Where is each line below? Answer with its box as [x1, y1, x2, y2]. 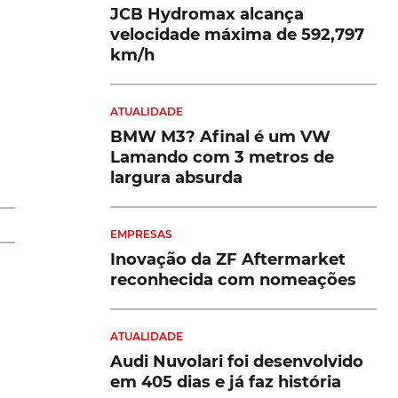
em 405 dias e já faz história [110, 371, 341, 392]
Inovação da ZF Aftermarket [110, 249, 346, 269]
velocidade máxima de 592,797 [110, 24, 364, 44]
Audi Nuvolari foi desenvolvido [110, 351, 363, 371]
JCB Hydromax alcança [110, 4, 304, 24]
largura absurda [110, 167, 243, 187]
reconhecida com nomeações [110, 269, 356, 290]
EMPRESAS [110, 227, 172, 241]
